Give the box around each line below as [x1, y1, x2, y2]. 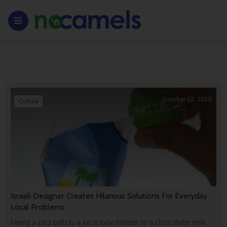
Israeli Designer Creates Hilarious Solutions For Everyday [11, 191, 208, 201]
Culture [18, 97, 39, 105]
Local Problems [11, 202, 65, 212]
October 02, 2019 [162, 95, 211, 103]
